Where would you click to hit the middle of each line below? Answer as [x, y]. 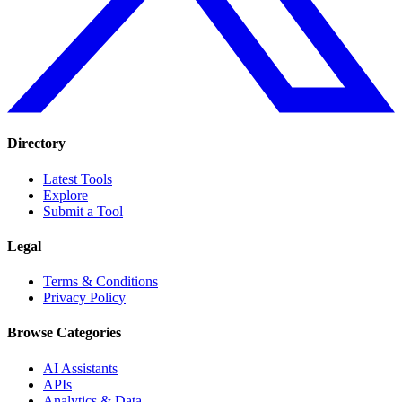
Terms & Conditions [100, 282]
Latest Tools [78, 179]
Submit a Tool [83, 211]
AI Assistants [80, 368]
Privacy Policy [84, 298]
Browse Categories [64, 333]
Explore [66, 195]
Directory [36, 144]
